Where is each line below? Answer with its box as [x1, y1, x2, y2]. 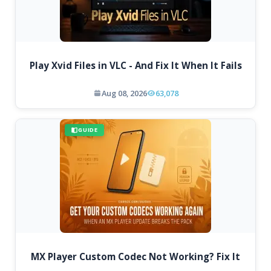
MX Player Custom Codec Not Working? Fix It [31, 250, 240, 263]
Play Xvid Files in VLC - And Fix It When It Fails [29, 59, 242, 71]
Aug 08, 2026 [101, 88, 147, 99]
